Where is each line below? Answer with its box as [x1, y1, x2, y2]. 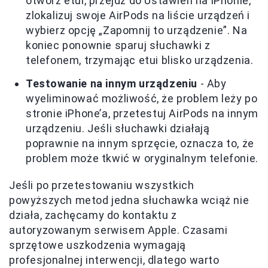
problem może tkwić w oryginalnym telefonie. [26, 152, 258, 165]
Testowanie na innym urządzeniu [26, 77, 197, 90]
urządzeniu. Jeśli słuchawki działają [26, 122, 210, 135]
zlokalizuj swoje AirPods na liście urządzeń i [26, 9, 251, 22]
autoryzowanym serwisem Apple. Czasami [9, 224, 228, 236]
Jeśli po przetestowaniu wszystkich [9, 179, 194, 191]
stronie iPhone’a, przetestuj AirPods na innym [26, 107, 259, 120]
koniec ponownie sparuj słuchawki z [26, 39, 211, 51]
